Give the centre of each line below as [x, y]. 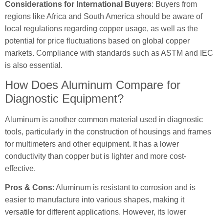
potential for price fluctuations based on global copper [97, 41]
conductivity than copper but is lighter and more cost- [96, 156]
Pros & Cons [29, 188]
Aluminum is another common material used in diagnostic [104, 119]
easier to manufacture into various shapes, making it [95, 200]
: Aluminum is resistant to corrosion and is [124, 188]
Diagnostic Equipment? [64, 98]
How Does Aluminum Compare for [93, 85]
